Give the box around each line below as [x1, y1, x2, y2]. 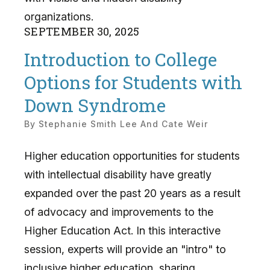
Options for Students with [24, 71, 242, 95]
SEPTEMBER [24, 24, 95, 39]
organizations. [24, 10, 93, 23]
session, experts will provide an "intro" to [24, 242, 226, 256]
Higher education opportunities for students [24, 149, 240, 162]
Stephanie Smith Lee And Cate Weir [39, 118, 208, 129]
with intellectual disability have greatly [24, 168, 212, 181]
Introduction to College [24, 48, 217, 72]
